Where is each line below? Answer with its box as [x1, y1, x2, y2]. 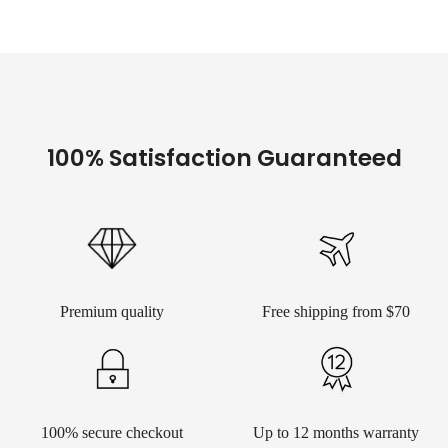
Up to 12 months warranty [253, 423, 419, 441]
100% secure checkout [41, 423, 183, 441]
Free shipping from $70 [262, 302, 410, 320]
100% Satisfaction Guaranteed [46, 141, 402, 174]
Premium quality [60, 302, 164, 320]
